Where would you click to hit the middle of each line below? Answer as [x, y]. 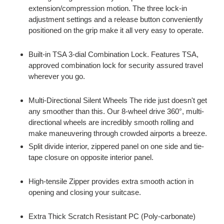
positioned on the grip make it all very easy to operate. [117, 30]
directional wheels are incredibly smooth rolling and [111, 122]
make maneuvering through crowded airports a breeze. [118, 133]
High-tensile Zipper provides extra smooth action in [111, 181]
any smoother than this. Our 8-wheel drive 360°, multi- [116, 111]
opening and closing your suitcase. [86, 192]
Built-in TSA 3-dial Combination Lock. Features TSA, [113, 54]
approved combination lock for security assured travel [116, 65]
